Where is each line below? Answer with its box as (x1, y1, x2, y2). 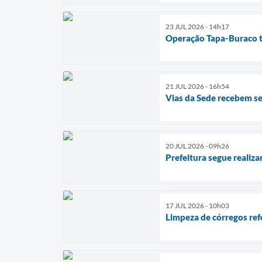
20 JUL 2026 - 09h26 (166, 141, 229, 150)
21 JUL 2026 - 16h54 (166, 81, 229, 91)
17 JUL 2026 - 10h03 (166, 201, 229, 210)
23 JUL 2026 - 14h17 (166, 22, 229, 31)
